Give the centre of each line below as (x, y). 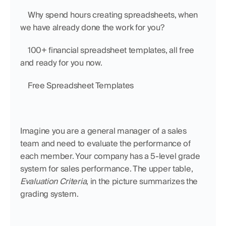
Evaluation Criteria (53, 181)
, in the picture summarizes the (142, 181)
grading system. (50, 194)
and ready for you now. (61, 63)
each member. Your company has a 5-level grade (110, 156)
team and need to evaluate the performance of (105, 143)
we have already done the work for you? (92, 27)
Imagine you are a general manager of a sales (103, 131)
